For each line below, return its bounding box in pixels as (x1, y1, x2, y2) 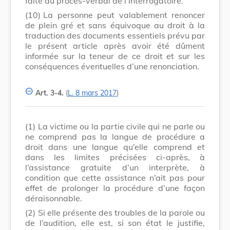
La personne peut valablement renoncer (43, 9, 205, 20)
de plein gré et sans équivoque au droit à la (25, 20, 205, 30)
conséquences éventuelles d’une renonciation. (25, 61, 199, 71)
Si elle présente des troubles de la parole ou (38, 207, 205, 218)
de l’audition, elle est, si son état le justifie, (25, 217, 205, 228)
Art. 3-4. (35, 88, 64, 98)
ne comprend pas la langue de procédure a (25, 131, 205, 142)
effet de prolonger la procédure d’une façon (25, 182, 205, 193)
